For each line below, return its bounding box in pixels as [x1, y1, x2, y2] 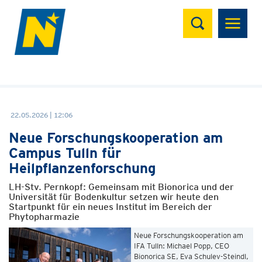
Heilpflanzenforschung [9, 160, 156, 177]
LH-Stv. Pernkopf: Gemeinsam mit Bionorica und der [9, 181, 234, 192]
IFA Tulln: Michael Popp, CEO [134, 242, 229, 250]
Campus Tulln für [9, 144, 121, 161]
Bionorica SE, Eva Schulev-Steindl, [134, 252, 249, 261]
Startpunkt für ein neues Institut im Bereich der [9, 201, 212, 212]
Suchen [182, 6, 230, 23]
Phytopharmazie [9, 211, 80, 222]
